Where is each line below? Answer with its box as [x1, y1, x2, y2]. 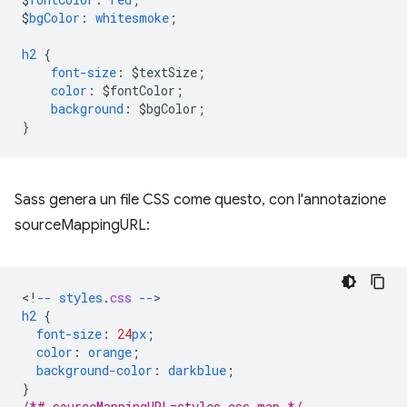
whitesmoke [95, 8, 169, 26]
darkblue [168, 361, 226, 379]
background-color [36, 361, 153, 379]
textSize [139, 63, 197, 81]
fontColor [110, 81, 175, 99]
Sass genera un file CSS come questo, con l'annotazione [15, 190, 386, 209]
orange [88, 342, 132, 361]
